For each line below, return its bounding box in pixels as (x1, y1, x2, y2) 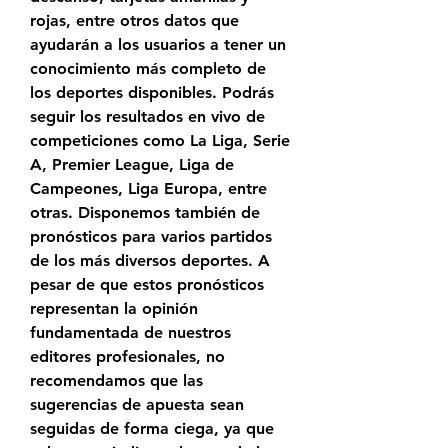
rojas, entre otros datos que (30, 11, 239, 31)
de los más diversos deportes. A (30, 251, 270, 271)
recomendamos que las (30, 371, 203, 391)
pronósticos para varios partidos (30, 227, 272, 247)
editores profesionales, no (30, 347, 225, 367)
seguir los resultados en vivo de (30, 107, 265, 127)
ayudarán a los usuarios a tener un (30, 35, 286, 55)
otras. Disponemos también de (30, 203, 260, 223)
